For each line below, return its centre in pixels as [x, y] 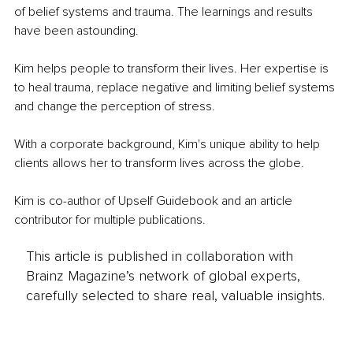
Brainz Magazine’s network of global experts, [163, 275]
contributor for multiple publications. [110, 219]
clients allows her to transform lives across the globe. [159, 163]
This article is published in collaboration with [159, 256]
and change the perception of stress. [115, 106]
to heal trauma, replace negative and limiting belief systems [176, 87]
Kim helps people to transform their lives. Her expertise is [173, 68]
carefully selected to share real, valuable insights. [175, 295]
